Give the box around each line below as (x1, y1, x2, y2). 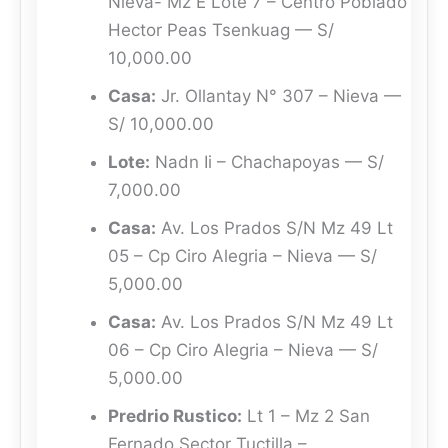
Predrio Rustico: (108, 406, 242, 427)
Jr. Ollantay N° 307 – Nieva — (156, 86, 401, 107)
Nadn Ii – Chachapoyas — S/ (150, 152, 384, 173)
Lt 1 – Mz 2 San (242, 406, 370, 427)
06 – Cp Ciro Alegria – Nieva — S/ (108, 340, 378, 361)
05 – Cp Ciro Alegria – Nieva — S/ (108, 246, 377, 267)
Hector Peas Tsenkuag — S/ (108, 20, 334, 41)
